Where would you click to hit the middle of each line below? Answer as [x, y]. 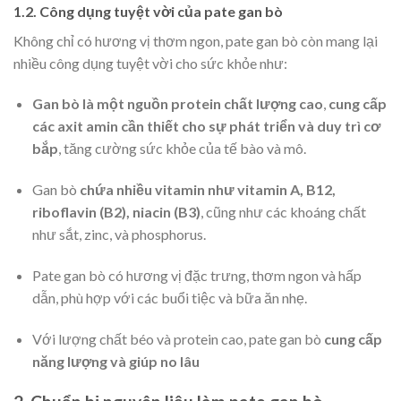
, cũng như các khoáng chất [283, 212]
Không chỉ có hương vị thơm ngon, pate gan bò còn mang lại [196, 40]
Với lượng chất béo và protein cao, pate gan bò [178, 338]
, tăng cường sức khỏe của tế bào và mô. [182, 149]
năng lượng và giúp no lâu [115, 361]
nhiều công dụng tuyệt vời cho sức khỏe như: [150, 63]
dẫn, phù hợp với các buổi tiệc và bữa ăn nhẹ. [169, 297]
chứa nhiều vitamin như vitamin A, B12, [207, 190]
